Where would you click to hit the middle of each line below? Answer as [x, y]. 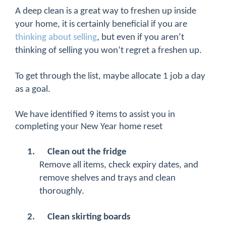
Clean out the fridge [87, 152]
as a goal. [33, 90]
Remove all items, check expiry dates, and [119, 165]
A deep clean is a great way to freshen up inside [106, 12]
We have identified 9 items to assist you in [95, 115]
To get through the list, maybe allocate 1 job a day [110, 77]
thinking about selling [56, 38]
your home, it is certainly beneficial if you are [101, 25]
